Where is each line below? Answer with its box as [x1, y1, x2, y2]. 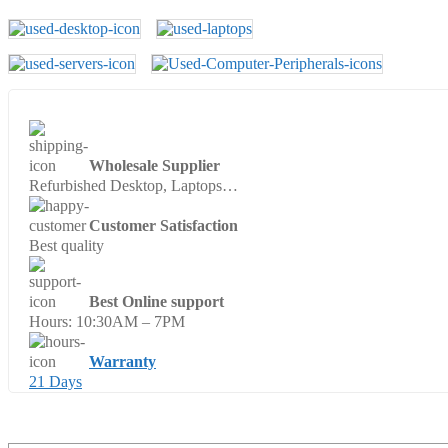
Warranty [89, 353, 156, 370]
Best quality [29, 237, 104, 254]
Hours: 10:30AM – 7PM [29, 313, 185, 330]
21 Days [29, 373, 82, 390]
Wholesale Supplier [89, 157, 220, 174]
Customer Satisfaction [89, 217, 238, 234]
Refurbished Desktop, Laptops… [29, 177, 238, 194]
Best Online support [89, 293, 224, 310]
